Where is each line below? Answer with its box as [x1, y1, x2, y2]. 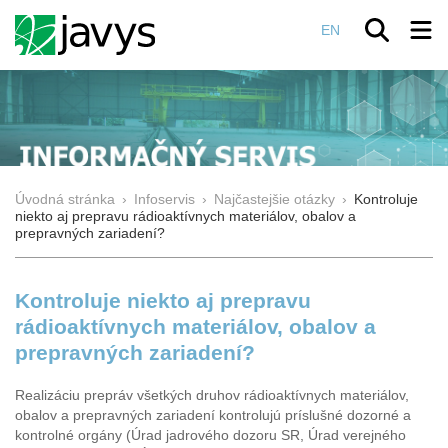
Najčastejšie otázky [214, 191, 335, 207]
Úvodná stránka [15, 191, 115, 207]
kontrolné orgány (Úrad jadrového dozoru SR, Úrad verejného [15, 428, 406, 444]
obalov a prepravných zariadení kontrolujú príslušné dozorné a [15, 408, 411, 424]
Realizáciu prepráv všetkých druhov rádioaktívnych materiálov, [15, 388, 409, 404]
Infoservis [134, 191, 195, 207]
